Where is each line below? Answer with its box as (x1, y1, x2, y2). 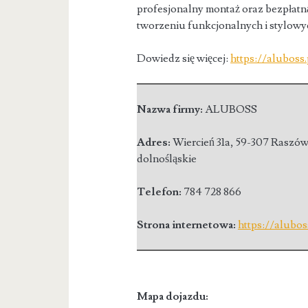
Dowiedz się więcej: (137, 52, 231, 66)
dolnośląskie (137, 152, 197, 166)
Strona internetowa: (137, 218, 239, 232)
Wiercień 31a (173, 135, 231, 150)
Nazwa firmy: (137, 102, 206, 117)
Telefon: (137, 185, 184, 199)
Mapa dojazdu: (137, 289, 209, 304)
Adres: (137, 135, 173, 150)
